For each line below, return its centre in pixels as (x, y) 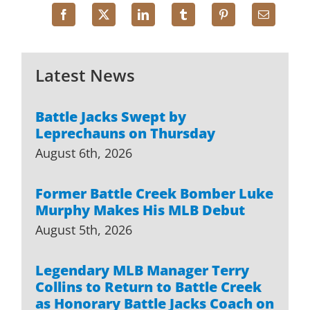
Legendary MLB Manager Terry (143, 270)
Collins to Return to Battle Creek (149, 286)
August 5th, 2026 (84, 229)
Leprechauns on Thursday (126, 133)
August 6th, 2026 (84, 153)
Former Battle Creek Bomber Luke (155, 193)
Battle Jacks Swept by (111, 116)
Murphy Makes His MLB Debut (140, 210)
